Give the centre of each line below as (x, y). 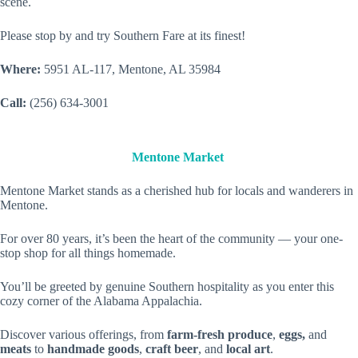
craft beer (172, 349)
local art (248, 349)
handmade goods (93, 349)
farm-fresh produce (220, 334)
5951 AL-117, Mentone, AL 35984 (132, 69)
